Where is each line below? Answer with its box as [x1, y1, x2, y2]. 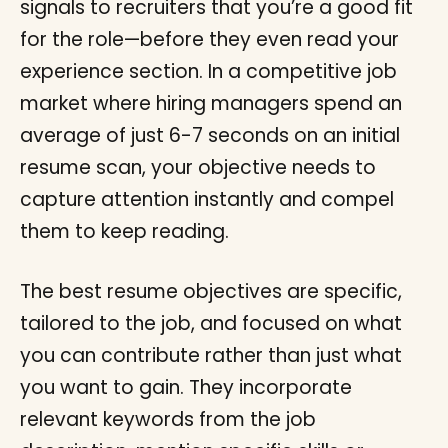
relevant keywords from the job [20, 405, 316, 433]
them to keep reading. [20, 217, 229, 245]
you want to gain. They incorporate [20, 373, 352, 401]
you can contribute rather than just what [20, 341, 402, 369]
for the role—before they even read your [20, 25, 399, 53]
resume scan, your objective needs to [20, 153, 376, 181]
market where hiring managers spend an [20, 89, 402, 117]
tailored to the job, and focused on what [20, 309, 402, 337]
